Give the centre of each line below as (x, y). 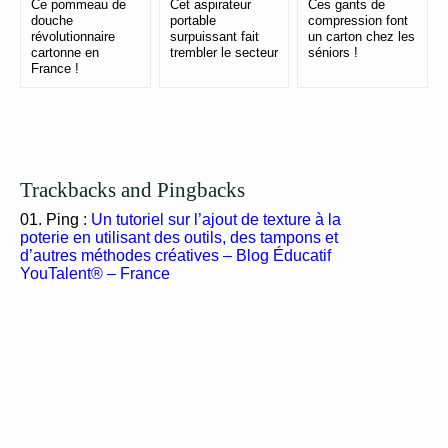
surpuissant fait (214, 37)
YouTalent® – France (95, 274)
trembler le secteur (223, 53)
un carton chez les (362, 37)
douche (52, 21)
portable (192, 21)
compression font (358, 21)
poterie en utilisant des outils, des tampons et (179, 238)
